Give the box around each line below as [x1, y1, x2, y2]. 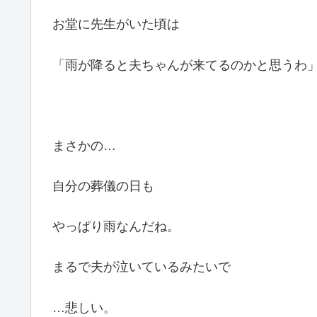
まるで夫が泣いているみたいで [52, 260, 231, 275]
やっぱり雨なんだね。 [52, 219, 180, 234]
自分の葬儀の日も [52, 179, 154, 194]
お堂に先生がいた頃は [52, 17, 180, 32]
